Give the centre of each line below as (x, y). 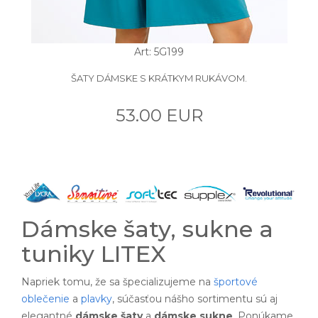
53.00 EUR (159, 115)
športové (236, 281)
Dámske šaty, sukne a (147, 229)
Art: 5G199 (159, 51)
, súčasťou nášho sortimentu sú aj (195, 298)
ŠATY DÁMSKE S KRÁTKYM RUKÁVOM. (159, 78)
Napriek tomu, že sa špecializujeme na (117, 281)
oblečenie (45, 298)
